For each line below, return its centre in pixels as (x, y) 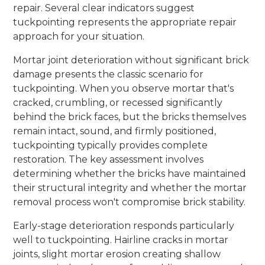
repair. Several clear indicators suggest (104, 8)
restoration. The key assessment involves (109, 159)
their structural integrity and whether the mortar (130, 188)
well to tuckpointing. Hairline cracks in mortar (121, 240)
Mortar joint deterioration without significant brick (131, 60)
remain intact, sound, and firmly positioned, (115, 131)
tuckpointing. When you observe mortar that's (124, 88)
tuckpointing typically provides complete (111, 145)
